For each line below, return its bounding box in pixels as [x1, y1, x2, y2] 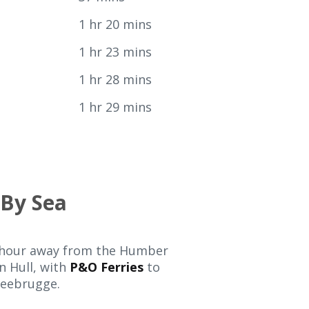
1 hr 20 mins [79, 16, 152, 32]
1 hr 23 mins [79, 43, 152, 60]
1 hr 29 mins [79, 99, 155, 115]
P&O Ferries [70, 259, 143, 275]
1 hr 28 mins [79, 71, 155, 88]
